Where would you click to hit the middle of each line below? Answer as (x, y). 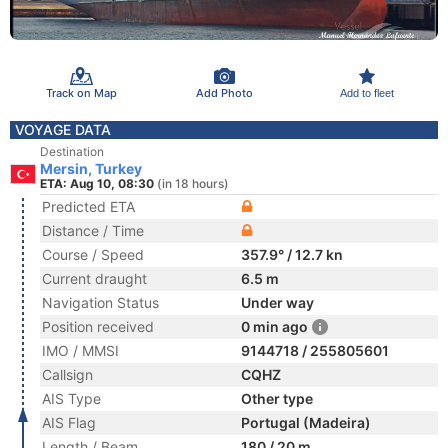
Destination (72, 151)
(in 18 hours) (193, 183)
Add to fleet (366, 92)
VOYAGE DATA (63, 129)
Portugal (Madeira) (306, 422)
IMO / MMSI (80, 350)
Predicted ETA (88, 206)
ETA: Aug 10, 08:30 (97, 183)
